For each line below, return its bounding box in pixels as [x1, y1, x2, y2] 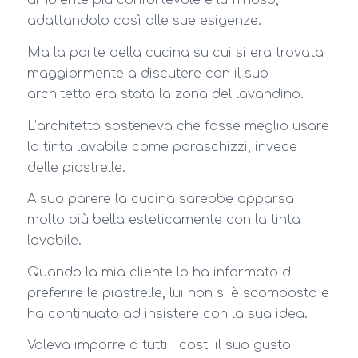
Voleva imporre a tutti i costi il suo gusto [26, 338, 291, 353]
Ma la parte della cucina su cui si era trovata [26, 45, 324, 60]
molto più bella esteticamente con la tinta [26, 213, 300, 228]
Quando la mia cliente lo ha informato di [26, 265, 294, 280]
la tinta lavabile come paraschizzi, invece [26, 139, 297, 154]
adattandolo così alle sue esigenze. [26, 14, 261, 29]
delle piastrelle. [26, 160, 125, 175]
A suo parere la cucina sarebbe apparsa [26, 192, 294, 207]
